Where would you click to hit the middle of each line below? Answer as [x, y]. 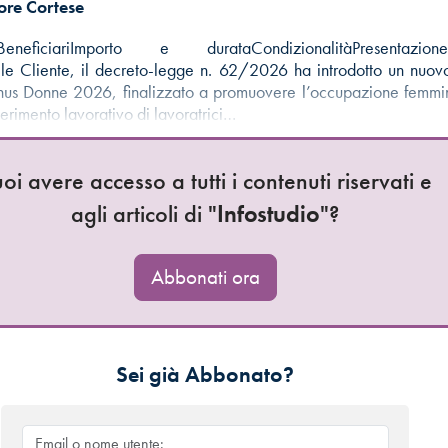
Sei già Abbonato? [205, 374]
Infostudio [269, 213]
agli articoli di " [144, 213]
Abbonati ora [205, 276]
